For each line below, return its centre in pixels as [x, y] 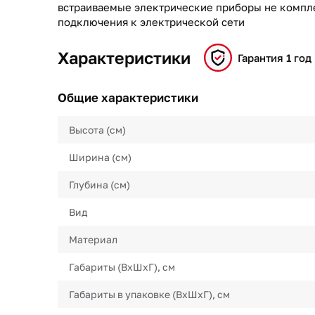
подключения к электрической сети [151, 22]
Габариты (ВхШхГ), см [122, 267]
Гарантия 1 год [274, 57]
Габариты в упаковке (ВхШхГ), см [149, 294]
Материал [93, 239]
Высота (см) [97, 130]
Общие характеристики [128, 97]
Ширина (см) [100, 157]
